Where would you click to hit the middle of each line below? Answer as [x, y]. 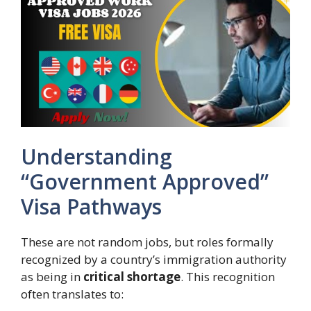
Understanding [96, 157]
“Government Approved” [145, 182]
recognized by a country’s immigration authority [154, 260]
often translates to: [72, 294]
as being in [52, 277]
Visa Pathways [91, 207]
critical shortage [132, 277]
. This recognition [228, 277]
